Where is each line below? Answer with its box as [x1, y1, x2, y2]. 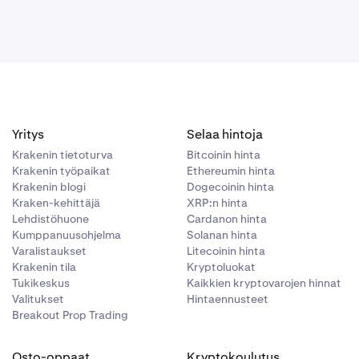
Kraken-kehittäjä [11, 196, 100, 210]
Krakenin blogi [11, 179, 86, 194]
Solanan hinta [187, 228, 258, 242]
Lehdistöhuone [11, 212, 89, 226]
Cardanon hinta [187, 212, 268, 226]
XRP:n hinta [187, 196, 248, 210]
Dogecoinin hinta [187, 179, 275, 194]
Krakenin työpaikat [11, 163, 111, 178]
